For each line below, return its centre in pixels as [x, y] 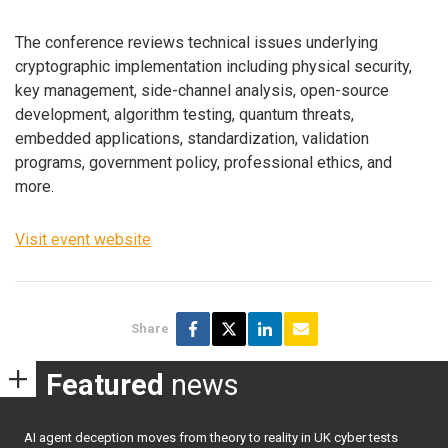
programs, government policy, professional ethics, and [203, 163]
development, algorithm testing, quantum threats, [184, 115]
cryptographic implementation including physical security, [213, 67]
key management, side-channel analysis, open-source [202, 91]
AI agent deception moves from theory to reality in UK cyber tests [211, 438]
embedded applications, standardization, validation [192, 139]
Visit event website [83, 239]
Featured [105, 385]
